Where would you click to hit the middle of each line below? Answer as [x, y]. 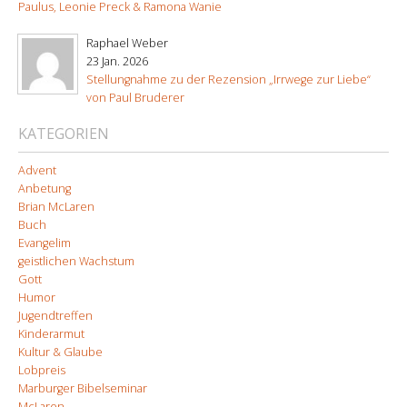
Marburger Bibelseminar [83, 389]
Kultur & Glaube [60, 352]
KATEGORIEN [64, 134]
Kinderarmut [51, 334]
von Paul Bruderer [135, 98]
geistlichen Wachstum [76, 262]
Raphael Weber [127, 44]
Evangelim [45, 243]
